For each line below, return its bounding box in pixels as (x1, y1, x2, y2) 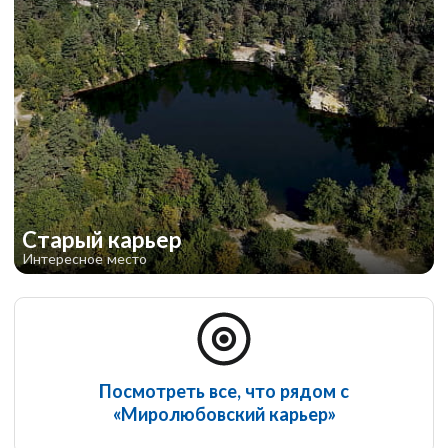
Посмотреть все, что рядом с (99, 380, 349, 403)
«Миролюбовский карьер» (112, 403, 336, 426)
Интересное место (22, 250, 147, 268)
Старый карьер (22, 226, 187, 254)
